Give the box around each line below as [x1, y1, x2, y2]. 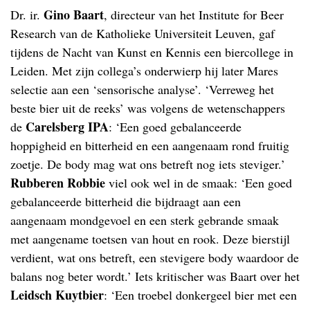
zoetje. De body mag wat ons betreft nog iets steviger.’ [10, 155, 285, 172]
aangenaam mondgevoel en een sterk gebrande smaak [10, 211, 279, 228]
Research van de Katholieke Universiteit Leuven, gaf [10, 24, 275, 42]
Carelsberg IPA [26, 117, 109, 136]
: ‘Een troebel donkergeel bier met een [104, 286, 297, 303]
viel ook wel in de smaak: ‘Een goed [105, 174, 292, 191]
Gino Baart [44, 5, 104, 24]
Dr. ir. [10, 6, 44, 23]
